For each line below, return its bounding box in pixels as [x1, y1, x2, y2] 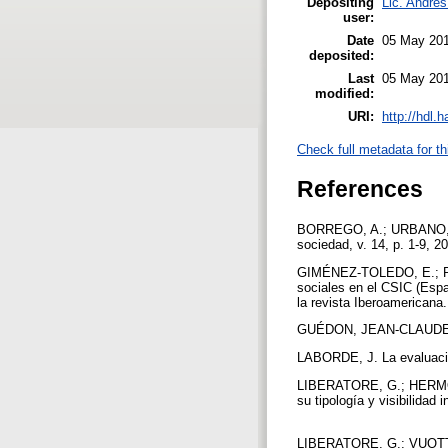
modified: [315, 85, 374, 101]
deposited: [309, 47, 374, 63]
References [297, 175, 423, 202]
